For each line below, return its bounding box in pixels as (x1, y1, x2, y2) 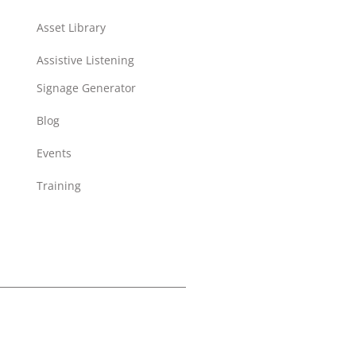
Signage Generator (37, 79, 136, 95)
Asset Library (37, 19, 106, 35)
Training (37, 177, 81, 193)
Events (37, 145, 72, 161)
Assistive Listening (37, 52, 134, 68)
